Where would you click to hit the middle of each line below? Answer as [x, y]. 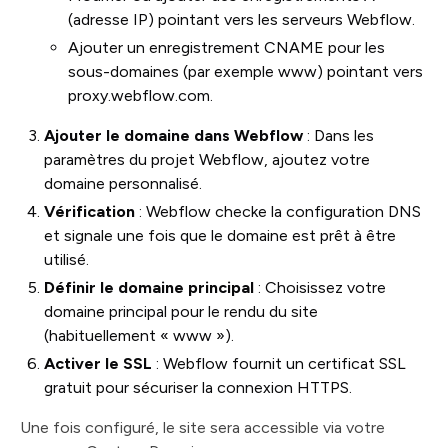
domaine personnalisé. [123, 183]
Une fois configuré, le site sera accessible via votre [202, 427]
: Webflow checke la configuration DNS [278, 211]
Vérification [89, 211]
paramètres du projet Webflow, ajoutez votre [207, 159]
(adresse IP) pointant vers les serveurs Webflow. [241, 19]
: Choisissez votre [320, 287]
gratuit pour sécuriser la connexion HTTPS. [198, 387]
